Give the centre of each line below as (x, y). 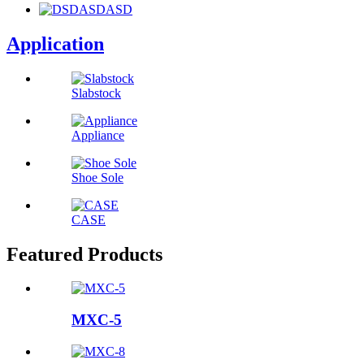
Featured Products (84, 254)
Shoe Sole (97, 177)
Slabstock (96, 93)
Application (55, 43)
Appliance (98, 135)
